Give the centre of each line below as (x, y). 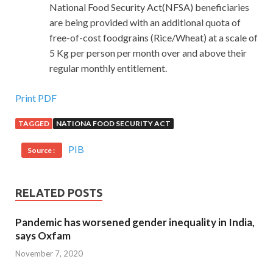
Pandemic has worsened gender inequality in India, (135, 222)
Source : (42, 151)
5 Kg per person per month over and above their (148, 53)
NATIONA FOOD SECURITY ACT (113, 124)
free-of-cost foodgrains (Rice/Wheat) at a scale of (154, 38)
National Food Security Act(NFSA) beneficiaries (149, 7)
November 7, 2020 (49, 253)
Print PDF (36, 98)
